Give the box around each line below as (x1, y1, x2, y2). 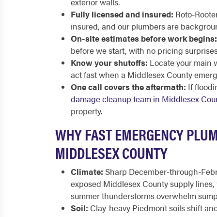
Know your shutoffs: (71, 57, 148, 68)
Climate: (71, 166, 103, 177)
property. (71, 105, 102, 117)
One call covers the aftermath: (71, 81, 186, 93)
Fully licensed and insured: (71, 8, 173, 20)
